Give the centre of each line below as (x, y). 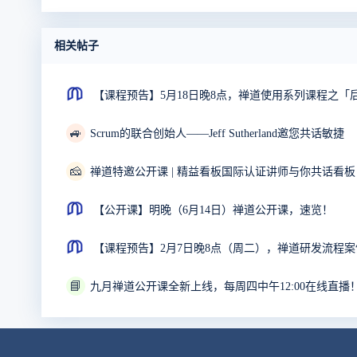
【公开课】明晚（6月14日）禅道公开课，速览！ (213, 210)
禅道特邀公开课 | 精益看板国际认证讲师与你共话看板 (223, 172)
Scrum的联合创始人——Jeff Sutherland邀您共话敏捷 (217, 134)
